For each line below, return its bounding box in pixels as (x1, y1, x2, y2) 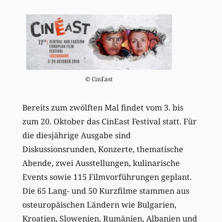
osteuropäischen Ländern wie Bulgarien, (22, 199, 176, 211)
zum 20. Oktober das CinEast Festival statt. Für (22, 116, 197, 127)
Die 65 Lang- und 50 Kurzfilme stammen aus (22, 185, 189, 197)
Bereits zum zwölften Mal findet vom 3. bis (22, 102, 183, 113)
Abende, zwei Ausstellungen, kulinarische (22, 158, 180, 169)
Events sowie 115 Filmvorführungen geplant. (22, 171, 192, 183)
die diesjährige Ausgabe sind (22, 130, 131, 141)
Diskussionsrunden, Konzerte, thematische (22, 144, 183, 155)
